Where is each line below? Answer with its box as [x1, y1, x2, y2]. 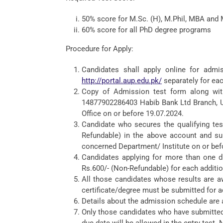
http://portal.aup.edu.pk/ [82, 76, 162, 85]
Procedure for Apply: [66, 44, 133, 53]
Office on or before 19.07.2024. [82, 109, 184, 118]
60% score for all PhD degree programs [82, 25, 211, 34]
